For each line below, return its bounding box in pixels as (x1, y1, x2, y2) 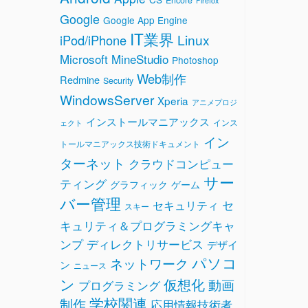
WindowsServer (60, 89, 154, 109)
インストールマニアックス (86, 113, 210, 129)
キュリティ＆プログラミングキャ (60, 216, 235, 234)
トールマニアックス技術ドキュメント (60, 137, 200, 150)
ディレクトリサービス (87, 234, 203, 252)
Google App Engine (103, 12, 188, 27)
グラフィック (110, 177, 168, 191)
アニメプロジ (192, 96, 237, 107)
